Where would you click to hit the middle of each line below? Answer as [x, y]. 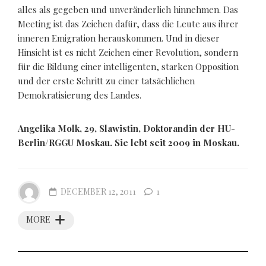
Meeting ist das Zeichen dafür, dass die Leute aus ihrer [128, 23]
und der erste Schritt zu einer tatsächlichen [106, 80]
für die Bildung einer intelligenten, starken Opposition [128, 66]
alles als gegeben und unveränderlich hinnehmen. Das [128, 9]
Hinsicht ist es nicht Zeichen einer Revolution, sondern [128, 52]
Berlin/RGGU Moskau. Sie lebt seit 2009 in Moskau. [129, 142]
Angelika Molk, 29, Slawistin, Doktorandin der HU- [126, 128]
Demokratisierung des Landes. [80, 95]
